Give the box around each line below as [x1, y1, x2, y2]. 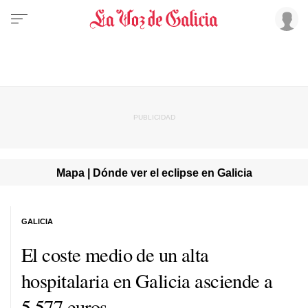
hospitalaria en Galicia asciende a [21, 267, 273, 294]
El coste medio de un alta [21, 241, 209, 267]
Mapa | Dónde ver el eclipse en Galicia [56, 166, 252, 179]
